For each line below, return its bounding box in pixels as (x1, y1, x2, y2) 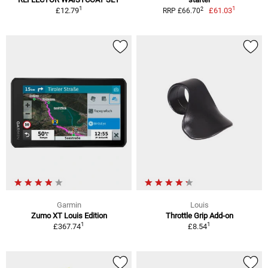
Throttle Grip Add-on (165, 211, 233, 220)
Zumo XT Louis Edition (31, 211, 107, 220)
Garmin (56, 200, 81, 209)
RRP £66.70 (162, 7, 200, 16)
